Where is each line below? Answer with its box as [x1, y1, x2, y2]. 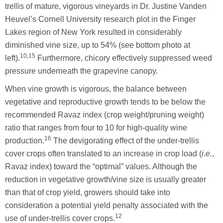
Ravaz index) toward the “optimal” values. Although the [5, 162, 197, 171]
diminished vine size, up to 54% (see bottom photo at [5, 40, 190, 49]
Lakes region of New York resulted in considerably [5, 27, 182, 36]
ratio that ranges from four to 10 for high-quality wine [5, 123, 187, 132]
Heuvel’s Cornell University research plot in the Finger [5, 14, 196, 23]
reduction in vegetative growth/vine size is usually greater [5, 175, 206, 184]
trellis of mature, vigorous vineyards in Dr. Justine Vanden [5, 1, 207, 10]
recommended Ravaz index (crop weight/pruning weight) [5, 110, 204, 119]
